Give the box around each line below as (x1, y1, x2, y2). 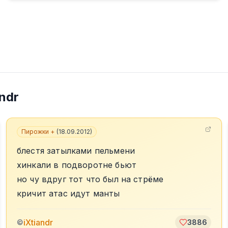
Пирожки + (21, 128, 54, 135)
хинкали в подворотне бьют (17, 160, 137, 170)
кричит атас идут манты (17, 188, 120, 198)
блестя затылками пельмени (17, 146, 135, 156)
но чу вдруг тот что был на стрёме (17, 174, 164, 184)
